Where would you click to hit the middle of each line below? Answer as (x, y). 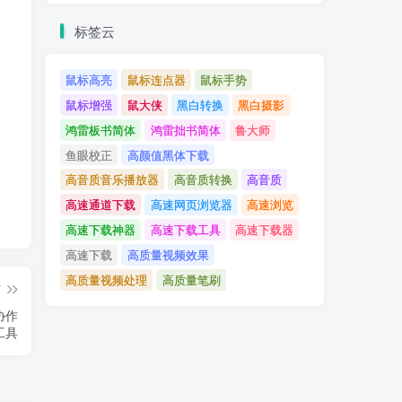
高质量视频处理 (107, 279)
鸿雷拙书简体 (185, 129)
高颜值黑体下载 (168, 154)
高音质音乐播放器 (113, 179)
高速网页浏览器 (191, 205)
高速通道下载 (101, 205)
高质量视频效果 (168, 255)
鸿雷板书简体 (101, 129)
